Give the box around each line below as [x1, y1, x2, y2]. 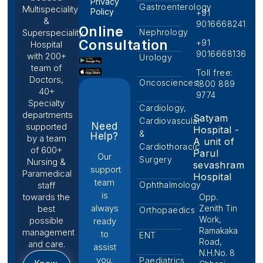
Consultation [78, 36, 168, 53]
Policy [90, 6, 114, 16]
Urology [139, 52, 173, 62]
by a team [26, 132, 66, 144]
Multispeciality [22, 3, 78, 15]
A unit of [193, 135, 235, 147]
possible [29, 214, 64, 226]
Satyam [193, 112, 228, 124]
